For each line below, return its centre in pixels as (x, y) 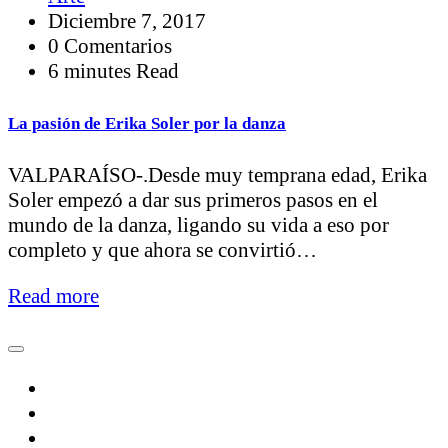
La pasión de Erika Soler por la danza (147, 122)
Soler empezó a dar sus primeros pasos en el (193, 199)
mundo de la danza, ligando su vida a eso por (198, 224)
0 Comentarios (110, 45)
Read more (53, 295)
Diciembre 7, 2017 (127, 20)
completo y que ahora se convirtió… (162, 249)
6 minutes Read (113, 70)
